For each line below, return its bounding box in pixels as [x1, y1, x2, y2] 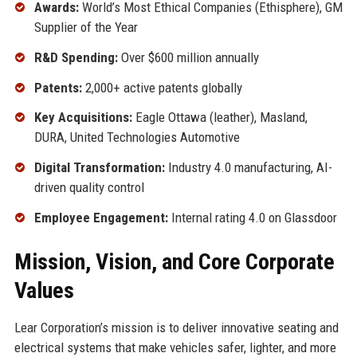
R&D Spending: [33, 49, 118, 65]
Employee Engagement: [33, 209, 168, 226]
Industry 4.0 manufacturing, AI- [164, 159, 332, 176]
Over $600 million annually [117, 49, 259, 65]
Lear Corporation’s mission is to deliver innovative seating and [14, 319, 339, 335]
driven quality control [33, 179, 144, 196]
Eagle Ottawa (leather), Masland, [131, 109, 308, 126]
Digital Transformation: [33, 159, 165, 176]
